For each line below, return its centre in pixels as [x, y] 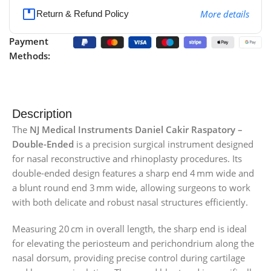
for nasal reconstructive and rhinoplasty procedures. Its [127, 159]
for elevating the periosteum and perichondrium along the [133, 243]
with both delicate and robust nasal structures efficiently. [130, 202]
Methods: [30, 56]
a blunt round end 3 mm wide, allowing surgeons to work [131, 188]
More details [224, 14]
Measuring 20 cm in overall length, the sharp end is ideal [129, 229]
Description [42, 114]
